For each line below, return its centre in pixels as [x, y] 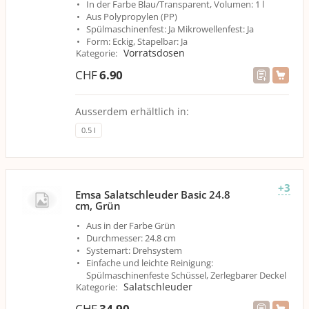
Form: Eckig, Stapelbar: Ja [137, 41]
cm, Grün [98, 206]
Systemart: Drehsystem [134, 250]
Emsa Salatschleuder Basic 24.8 [153, 195]
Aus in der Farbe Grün [131, 226]
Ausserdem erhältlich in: [132, 111]
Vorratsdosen [154, 53]
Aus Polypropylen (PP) [132, 17]
